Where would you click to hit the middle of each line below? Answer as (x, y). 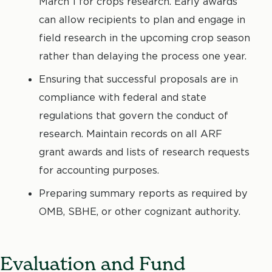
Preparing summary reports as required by (143, 193)
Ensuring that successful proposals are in (138, 79)
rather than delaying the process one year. (143, 56)
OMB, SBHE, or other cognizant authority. (140, 212)
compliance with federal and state (123, 97)
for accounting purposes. (99, 170)
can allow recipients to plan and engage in (142, 20)
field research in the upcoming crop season (144, 38)
